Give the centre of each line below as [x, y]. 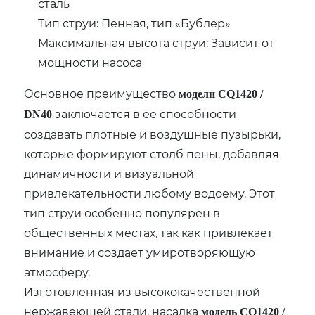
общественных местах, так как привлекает [149, 233]
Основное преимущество [102, 94]
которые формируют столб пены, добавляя [152, 154]
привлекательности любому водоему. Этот [150, 193]
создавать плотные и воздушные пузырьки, [153, 134]
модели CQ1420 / [221, 94]
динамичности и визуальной [109, 174]
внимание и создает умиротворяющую [140, 252]
